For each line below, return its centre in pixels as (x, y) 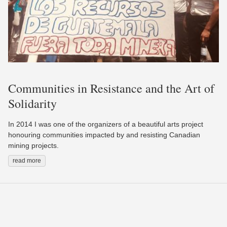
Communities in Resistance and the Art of (111, 88)
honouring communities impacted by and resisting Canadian (104, 135)
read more (27, 161)
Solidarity (32, 104)
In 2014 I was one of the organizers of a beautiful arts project (106, 124)
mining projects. (33, 146)
